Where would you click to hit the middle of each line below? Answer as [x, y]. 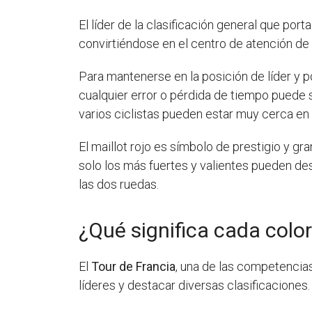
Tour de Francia [134, 266]
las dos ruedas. [119, 184]
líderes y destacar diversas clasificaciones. [195, 285]
